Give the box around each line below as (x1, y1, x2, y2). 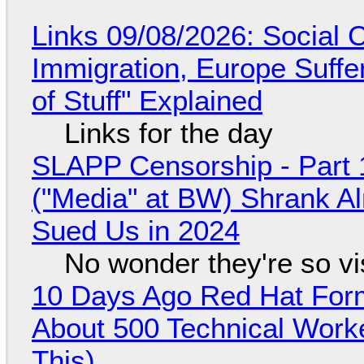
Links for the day (63, 117, 273, 149)
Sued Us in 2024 (31, 214, 240, 247)
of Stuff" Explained (31, 84, 262, 117)
